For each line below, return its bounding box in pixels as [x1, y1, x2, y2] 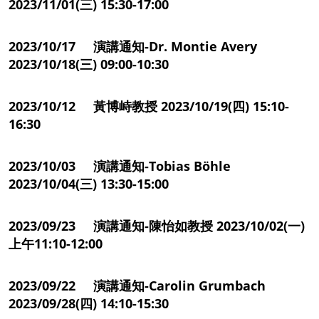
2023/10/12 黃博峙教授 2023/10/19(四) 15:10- [9, 97, 289, 115]
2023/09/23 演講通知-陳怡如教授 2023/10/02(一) [9, 216, 305, 234]
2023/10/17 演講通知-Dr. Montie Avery [9, 37, 257, 55]
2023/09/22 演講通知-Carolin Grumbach [9, 276, 266, 294]
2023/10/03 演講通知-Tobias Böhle [9, 157, 231, 174]
